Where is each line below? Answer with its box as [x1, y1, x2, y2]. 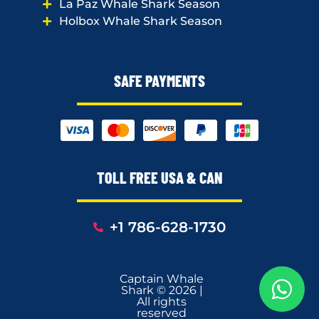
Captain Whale [120, 271, 204, 286]
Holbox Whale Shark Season [58, 14, 222, 28]
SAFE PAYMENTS [114, 70, 205, 90]
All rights [137, 294, 187, 308]
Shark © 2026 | [120, 283, 203, 297]
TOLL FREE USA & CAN [97, 167, 222, 187]
